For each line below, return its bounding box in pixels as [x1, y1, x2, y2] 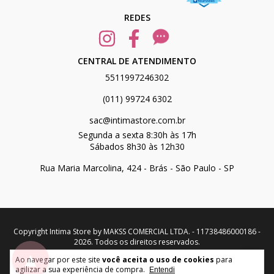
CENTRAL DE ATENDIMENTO [78, 55, 196, 67]
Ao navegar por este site [15, 254, 102, 265]
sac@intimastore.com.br [89, 114, 185, 126]
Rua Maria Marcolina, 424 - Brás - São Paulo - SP [40, 162, 234, 174]
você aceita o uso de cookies [102, 254, 214, 265]
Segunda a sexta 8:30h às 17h [78, 129, 196, 141]
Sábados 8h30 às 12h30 [89, 141, 185, 152]
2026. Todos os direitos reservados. [74, 237, 200, 247]
